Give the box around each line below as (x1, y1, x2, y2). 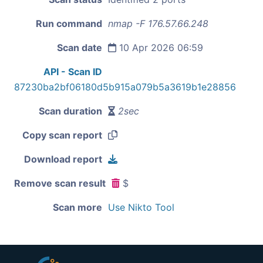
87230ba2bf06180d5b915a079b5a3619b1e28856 (14, 80, 236, 93)
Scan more (53, 201, 102, 213)
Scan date (57, 41, 102, 53)
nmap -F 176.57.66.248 (108, 17, 208, 29)
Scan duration (39, 104, 102, 117)
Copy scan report (22, 129, 102, 141)
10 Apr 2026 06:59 (116, 41, 203, 53)
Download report (24, 153, 102, 165)
